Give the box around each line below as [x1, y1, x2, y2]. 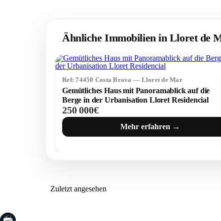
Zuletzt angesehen [50, 184, 107, 193]
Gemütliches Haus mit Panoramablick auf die [62, 86, 210, 95]
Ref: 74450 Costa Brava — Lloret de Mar [62, 76, 183, 84]
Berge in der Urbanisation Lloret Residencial [62, 96, 209, 105]
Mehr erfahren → [120, 122, 181, 131]
